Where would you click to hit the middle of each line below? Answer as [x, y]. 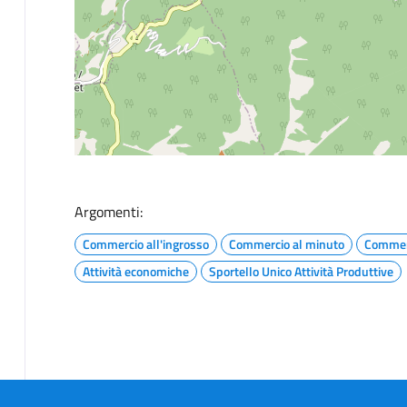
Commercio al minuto [286, 243]
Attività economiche [135, 271]
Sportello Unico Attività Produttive [301, 271]
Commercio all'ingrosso [145, 243]
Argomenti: [108, 211]
